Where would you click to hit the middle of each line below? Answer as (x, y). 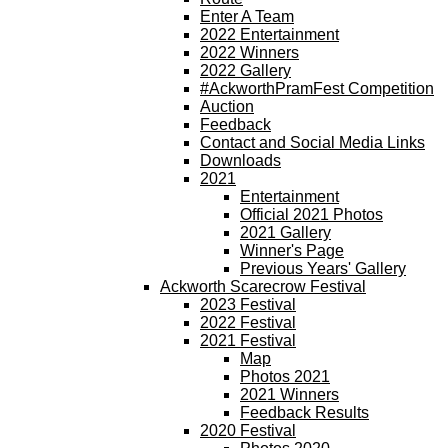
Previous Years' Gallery (323, 268)
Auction (227, 106)
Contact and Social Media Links (312, 142)
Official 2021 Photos (311, 214)
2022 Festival (248, 322)
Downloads (240, 160)
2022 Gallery (245, 70)
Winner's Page (292, 250)
